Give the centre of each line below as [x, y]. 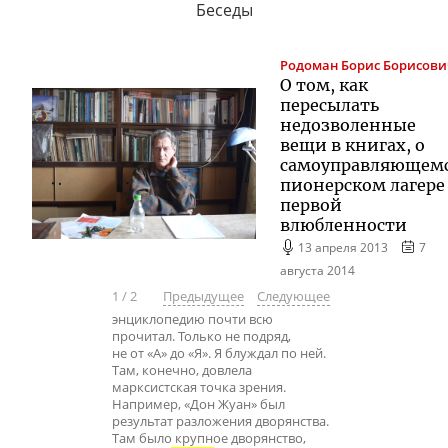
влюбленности [343, 224]
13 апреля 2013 [343, 246]
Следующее [293, 296]
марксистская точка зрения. [199, 388]
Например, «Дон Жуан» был [198, 405]
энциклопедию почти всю [192, 320]
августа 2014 [317, 269]
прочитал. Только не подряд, [201, 337]
